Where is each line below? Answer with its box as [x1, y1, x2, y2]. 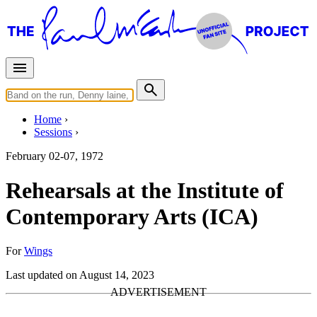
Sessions [34, 125, 72, 138]
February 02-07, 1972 [6, 149, 103, 162]
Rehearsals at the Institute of [6, 178, 284, 204]
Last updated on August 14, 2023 [6, 269, 154, 282]
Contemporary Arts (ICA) [6, 204, 258, 230]
